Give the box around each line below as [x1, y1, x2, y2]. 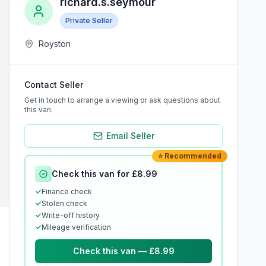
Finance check [42, 187, 92, 196]
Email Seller [106, 131, 154, 141]
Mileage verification [42, 223, 111, 232]
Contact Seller [24, 80, 83, 90]
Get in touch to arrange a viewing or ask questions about [24, 96, 220, 104]
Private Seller [65, 16, 113, 25]
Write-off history [42, 211, 100, 220]
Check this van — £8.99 [72, 246, 175, 256]
